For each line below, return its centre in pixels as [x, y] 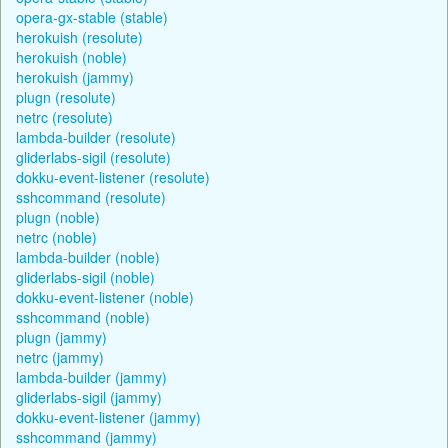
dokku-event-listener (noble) [105, 296]
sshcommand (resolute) [91, 196]
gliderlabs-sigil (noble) [85, 276]
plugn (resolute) [66, 96]
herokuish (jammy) [75, 76]
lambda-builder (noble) [88, 256]
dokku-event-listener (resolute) [113, 176]
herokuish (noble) [71, 56]
